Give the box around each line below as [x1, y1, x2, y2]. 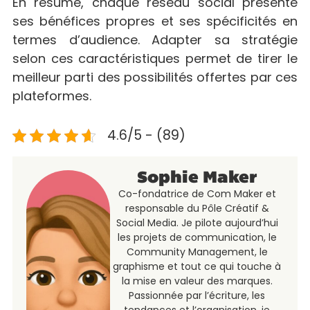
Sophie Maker [137, 170, 257, 188]
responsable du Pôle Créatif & [125, 201, 269, 216]
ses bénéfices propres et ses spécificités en [12, 12, 298, 30]
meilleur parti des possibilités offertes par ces [12, 68, 298, 86]
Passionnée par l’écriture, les [129, 289, 266, 303]
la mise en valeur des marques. [121, 274, 273, 289]
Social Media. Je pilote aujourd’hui [116, 216, 278, 230]
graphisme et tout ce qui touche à [113, 259, 282, 274]
